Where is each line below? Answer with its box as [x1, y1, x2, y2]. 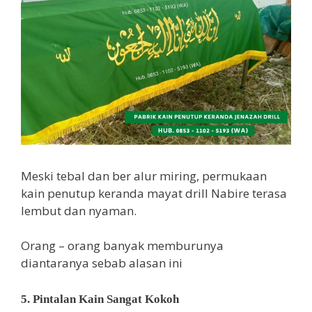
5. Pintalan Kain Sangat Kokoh [21, 292, 179, 306]
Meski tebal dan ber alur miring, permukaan [21, 167, 267, 184]
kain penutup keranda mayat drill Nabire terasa [21, 185, 287, 201]
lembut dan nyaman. [21, 202, 136, 219]
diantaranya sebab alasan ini [21, 255, 182, 272]
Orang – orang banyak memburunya [21, 237, 224, 254]
